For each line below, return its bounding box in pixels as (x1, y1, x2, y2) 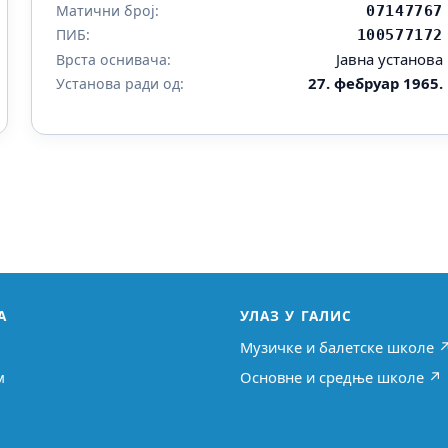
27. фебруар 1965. (308, 73, 444, 94)
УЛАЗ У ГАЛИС (240, 306, 353, 326)
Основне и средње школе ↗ (240, 366, 442, 387)
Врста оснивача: (55, 50, 171, 70)
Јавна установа (336, 49, 444, 70)
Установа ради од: (55, 74, 184, 94)
